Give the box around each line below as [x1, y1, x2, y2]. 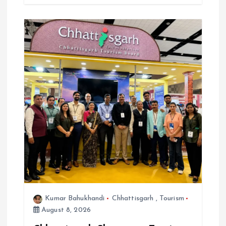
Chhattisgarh [111, 195, 154, 203]
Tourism [159, 195, 184, 203]
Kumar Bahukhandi [45, 195, 105, 203]
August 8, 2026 [39, 206, 91, 214]
